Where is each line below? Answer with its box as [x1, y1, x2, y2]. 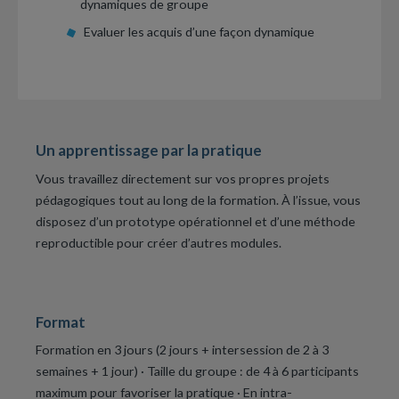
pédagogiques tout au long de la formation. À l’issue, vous [36, 191, 361, 208]
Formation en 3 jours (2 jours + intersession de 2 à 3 [36, 342, 329, 358]
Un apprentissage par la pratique [36, 141, 262, 160]
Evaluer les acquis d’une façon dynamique [83, 23, 314, 39]
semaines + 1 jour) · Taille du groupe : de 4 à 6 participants [36, 363, 359, 379]
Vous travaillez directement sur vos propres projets [36, 170, 330, 186]
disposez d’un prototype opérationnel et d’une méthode [36, 213, 355, 229]
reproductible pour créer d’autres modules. [36, 234, 281, 250]
